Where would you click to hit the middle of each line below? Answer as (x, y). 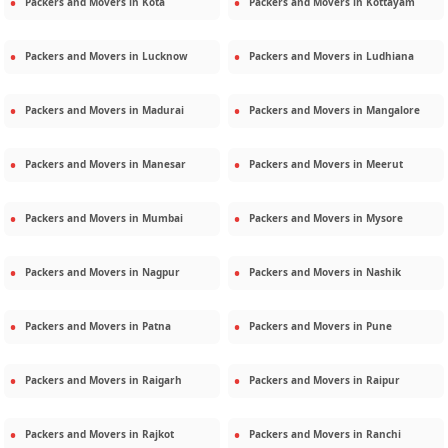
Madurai (163, 110)
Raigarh (162, 380)
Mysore (384, 218)
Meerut (384, 164)
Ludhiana (390, 56)
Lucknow (165, 56)
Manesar (164, 164)
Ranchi (383, 434)
